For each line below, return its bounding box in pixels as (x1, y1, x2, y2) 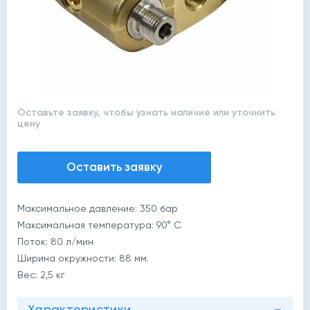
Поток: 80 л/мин (17, 236, 93, 247)
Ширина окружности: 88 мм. (17, 253, 149, 264)
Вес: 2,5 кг (17, 269, 65, 280)
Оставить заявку (66, 160, 163, 174)
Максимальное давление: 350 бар (17, 203, 178, 214)
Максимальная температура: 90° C (17, 219, 181, 230)
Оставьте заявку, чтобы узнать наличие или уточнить (17, 107, 275, 118)
